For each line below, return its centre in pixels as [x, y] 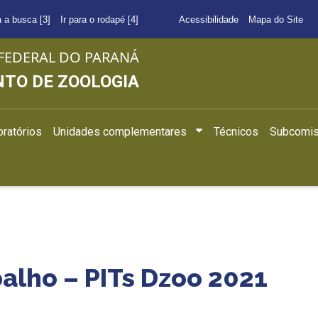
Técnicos [236, 131]
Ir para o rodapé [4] [99, 19]
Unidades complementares [120, 131]
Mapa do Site [275, 19]
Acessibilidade [208, 19]
